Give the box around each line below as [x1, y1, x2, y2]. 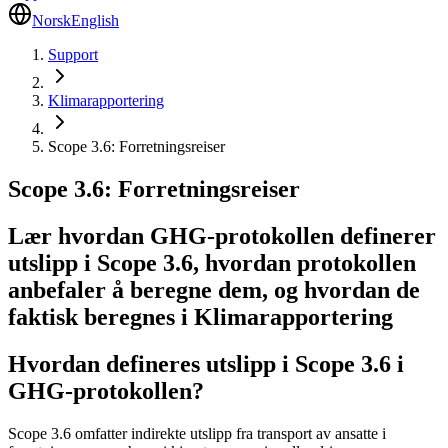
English [71, 12, 119, 29]
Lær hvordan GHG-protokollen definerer [8, 222, 436, 249]
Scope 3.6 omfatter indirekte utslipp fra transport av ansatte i [8, 424, 386, 442]
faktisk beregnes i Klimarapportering [8, 303, 393, 330]
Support [48, 46, 98, 63]
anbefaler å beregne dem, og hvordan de [8, 276, 420, 303]
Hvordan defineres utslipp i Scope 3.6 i [8, 350, 404, 377]
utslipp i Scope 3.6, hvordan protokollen [8, 249, 416, 276]
